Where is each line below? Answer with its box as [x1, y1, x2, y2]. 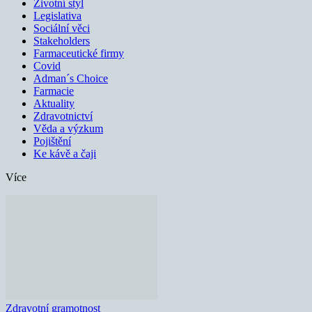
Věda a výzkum [33, 123, 103, 135]
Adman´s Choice [33, 72, 108, 85]
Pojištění [33, 135, 71, 148]
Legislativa [33, 10, 81, 22]
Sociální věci [33, 22, 90, 35]
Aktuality [33, 97, 75, 110]
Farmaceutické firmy [33, 47, 124, 60]
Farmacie [33, 85, 74, 97]
